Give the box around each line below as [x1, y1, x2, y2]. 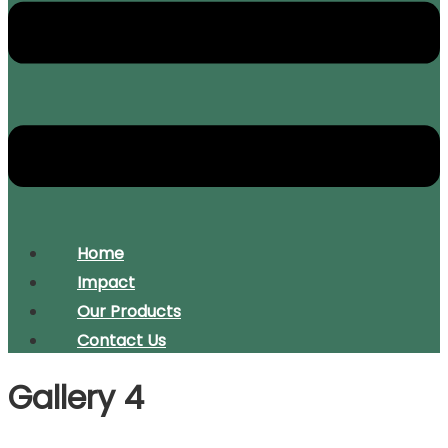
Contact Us [77, 328, 166, 352]
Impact [77, 270, 135, 294]
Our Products [77, 299, 181, 323]
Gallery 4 [8, 375, 144, 421]
